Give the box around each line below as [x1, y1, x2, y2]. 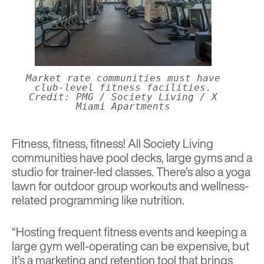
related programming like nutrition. [12, 192, 184, 209]
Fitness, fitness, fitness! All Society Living [12, 135, 213, 153]
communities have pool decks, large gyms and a [12, 149, 252, 167]
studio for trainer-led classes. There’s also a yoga [12, 163, 250, 181]
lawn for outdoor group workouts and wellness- [12, 177, 249, 195]
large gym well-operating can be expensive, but [12, 237, 249, 255]
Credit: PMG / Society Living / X [29, 91, 217, 103]
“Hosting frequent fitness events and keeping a [12, 223, 246, 241]
